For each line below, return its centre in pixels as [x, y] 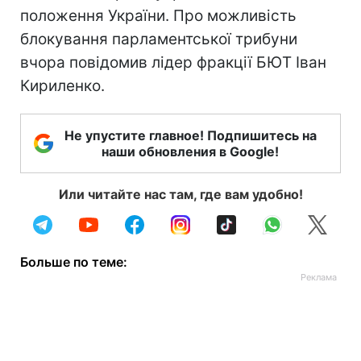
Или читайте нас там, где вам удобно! [180, 194]
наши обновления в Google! [190, 151]
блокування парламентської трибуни [159, 39]
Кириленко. [62, 86]
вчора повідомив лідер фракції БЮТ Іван [173, 62]
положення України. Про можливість [158, 16]
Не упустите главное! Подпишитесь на [190, 135]
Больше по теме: [74, 262]
